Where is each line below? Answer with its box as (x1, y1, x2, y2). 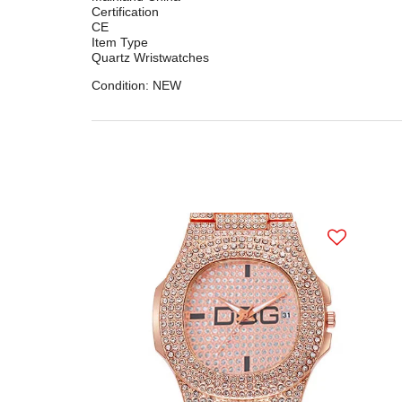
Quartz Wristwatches (92, 49, 209, 65)
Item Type (92, 34, 148, 49)
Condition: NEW (92, 77, 181, 92)
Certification (92, 4, 159, 19)
